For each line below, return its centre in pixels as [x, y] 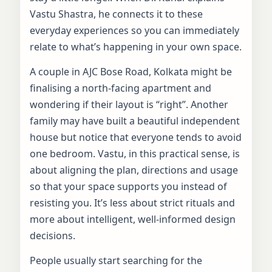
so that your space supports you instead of [128, 186]
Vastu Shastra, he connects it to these [116, 14]
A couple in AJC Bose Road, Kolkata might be [131, 71]
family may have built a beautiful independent [135, 121]
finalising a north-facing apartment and [121, 88]
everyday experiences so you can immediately [134, 30]
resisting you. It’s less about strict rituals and [132, 202]
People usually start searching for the [116, 260]
